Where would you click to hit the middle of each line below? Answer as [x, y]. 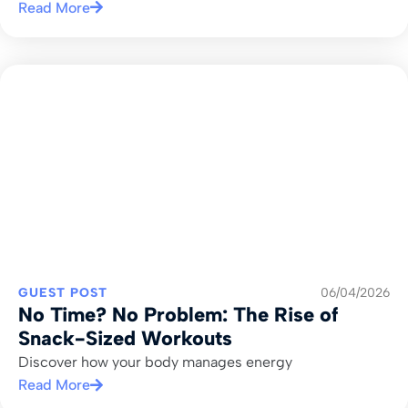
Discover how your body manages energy [155, 362]
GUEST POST [63, 293]
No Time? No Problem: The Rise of [178, 315]
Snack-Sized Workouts [125, 339]
